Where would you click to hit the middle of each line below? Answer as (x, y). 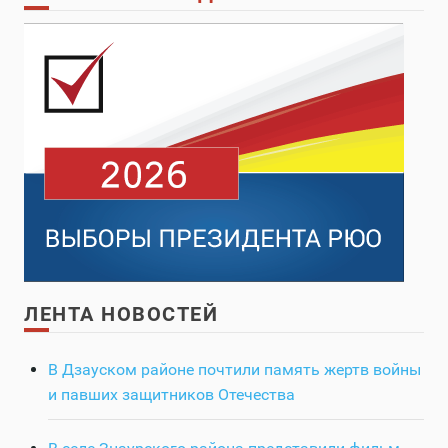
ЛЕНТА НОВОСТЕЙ (121, 314)
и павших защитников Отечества (171, 395)
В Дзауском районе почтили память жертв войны (234, 370)
